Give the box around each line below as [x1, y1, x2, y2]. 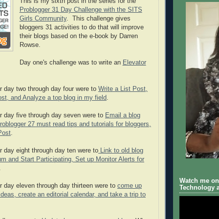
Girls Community [19, 15, 66, 22]
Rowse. [19, 41, 41, 48]
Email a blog [105, 111, 140, 119]
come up [117, 182, 142, 189]
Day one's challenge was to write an [19, 59, 123, 66]
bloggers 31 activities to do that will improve [19, 23, 144, 31]
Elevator [122, 59, 146, 66]
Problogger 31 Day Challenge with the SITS [19, 6, 142, 13]
